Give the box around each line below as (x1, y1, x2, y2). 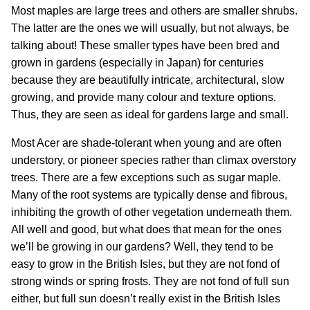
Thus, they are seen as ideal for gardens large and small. (11, 109, 289, 121)
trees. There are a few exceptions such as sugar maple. (11, 172, 281, 184)
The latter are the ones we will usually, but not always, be (11, 22, 289, 35)
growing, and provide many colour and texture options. (11, 91, 276, 104)
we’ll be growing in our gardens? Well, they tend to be (11, 241, 273, 253)
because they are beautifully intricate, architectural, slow (11, 74, 284, 86)
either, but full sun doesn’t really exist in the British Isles (11, 293, 280, 305)
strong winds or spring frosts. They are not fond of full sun (11, 275, 289, 288)
